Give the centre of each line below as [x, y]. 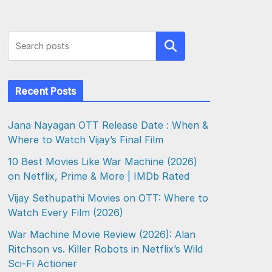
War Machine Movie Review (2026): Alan [102, 234]
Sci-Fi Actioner [42, 263]
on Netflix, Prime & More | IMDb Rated [100, 176]
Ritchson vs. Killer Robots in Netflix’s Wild [105, 249]
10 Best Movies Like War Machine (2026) [103, 161]
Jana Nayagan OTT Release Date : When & [108, 125]
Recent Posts [46, 91]
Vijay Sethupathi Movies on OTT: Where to [108, 198]
